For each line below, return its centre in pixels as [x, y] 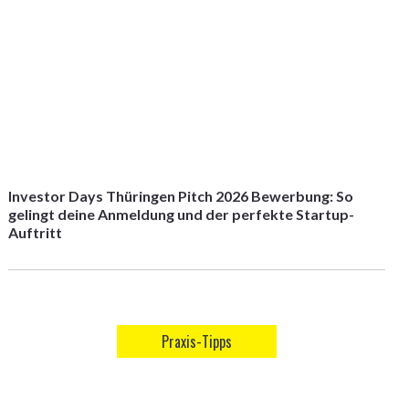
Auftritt [35, 232]
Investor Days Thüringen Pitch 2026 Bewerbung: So [180, 196]
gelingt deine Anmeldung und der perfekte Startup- [181, 214]
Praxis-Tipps [196, 341]
